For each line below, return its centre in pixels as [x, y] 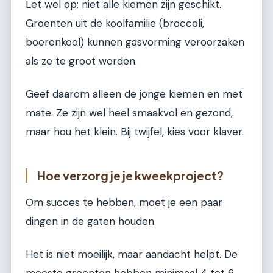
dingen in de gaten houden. [91, 222]
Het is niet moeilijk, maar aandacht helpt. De [132, 254]
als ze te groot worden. [81, 61]
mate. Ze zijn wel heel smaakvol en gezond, [129, 112]
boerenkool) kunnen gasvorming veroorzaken [135, 42]
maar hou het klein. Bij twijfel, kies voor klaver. [135, 131]
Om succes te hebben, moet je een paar [124, 203]
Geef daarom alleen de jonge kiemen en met [134, 94]
